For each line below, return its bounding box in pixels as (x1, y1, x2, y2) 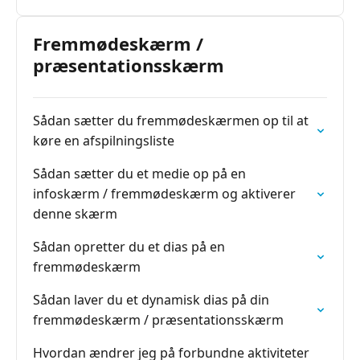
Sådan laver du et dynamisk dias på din (33, 291, 269, 309)
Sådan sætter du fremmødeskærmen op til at (33, 112, 309, 129)
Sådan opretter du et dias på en (33, 238, 225, 256)
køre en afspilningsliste (33, 132, 174, 149)
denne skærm (33, 205, 117, 223)
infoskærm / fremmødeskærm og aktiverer (33, 185, 296, 202)
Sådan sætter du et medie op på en (33, 165, 246, 182)
